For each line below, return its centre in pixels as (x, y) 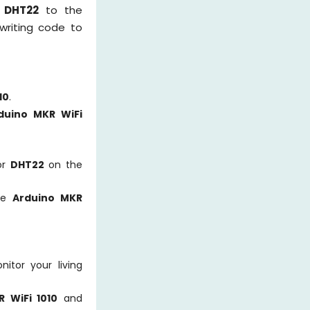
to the (61, 10)
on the (63, 164)
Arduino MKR (47, 198)
